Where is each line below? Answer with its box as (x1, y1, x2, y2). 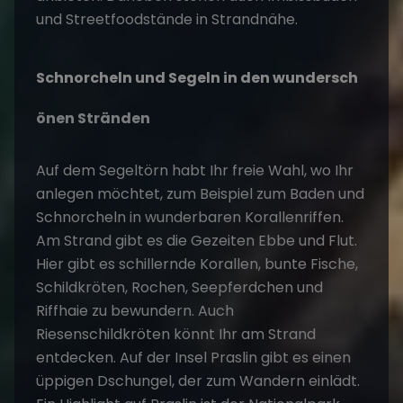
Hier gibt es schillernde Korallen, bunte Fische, (36, 253, 358, 274)
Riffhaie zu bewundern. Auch (36, 300, 234, 321)
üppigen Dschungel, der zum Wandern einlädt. (36, 370, 360, 391)
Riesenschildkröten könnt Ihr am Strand (36, 323, 316, 345)
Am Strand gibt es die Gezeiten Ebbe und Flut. (36, 229, 357, 251)
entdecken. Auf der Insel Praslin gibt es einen (36, 346, 351, 368)
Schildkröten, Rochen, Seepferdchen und (36, 276, 323, 298)
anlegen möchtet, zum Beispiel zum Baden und (36, 183, 364, 204)
